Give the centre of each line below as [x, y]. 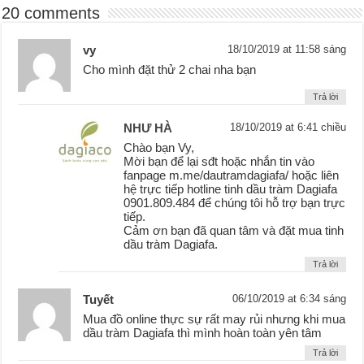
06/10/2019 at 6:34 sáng [289, 299]
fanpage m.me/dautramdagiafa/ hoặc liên [232, 175]
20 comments [51, 13]
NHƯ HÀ [148, 128]
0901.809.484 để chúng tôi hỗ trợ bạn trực [235, 203]
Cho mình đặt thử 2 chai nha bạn [170, 70]
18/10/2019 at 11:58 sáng [286, 50]
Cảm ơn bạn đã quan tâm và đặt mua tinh [234, 231]
